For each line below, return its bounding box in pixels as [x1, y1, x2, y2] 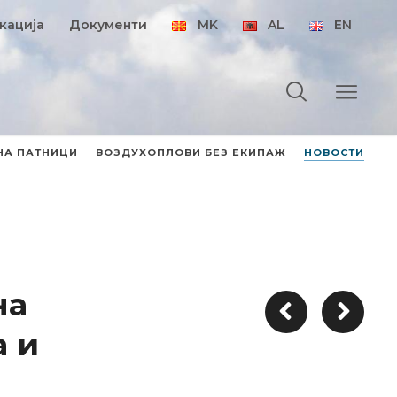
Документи [69, 17, 148, 33]
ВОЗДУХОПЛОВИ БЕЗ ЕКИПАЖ [96, 146, 286, 159]
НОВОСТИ [304, 146, 364, 159]
